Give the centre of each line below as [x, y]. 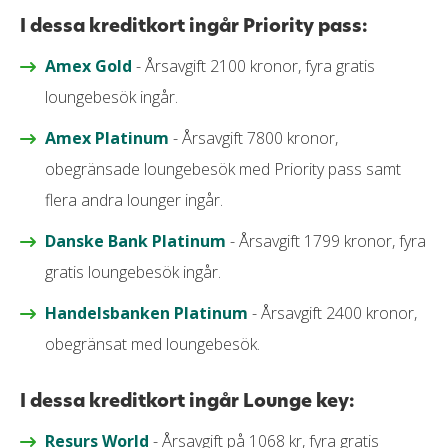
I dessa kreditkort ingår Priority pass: [194, 25]
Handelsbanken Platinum [146, 312]
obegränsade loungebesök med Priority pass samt [223, 168]
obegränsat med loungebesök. [152, 343]
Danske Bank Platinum [135, 240]
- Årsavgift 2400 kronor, [332, 312]
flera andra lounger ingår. [136, 199]
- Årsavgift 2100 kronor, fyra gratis [253, 65]
